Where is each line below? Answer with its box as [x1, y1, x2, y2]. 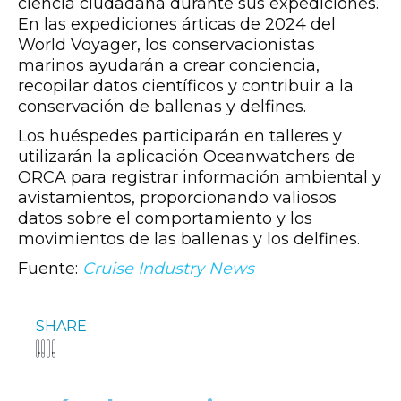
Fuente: [18, 259, 78, 278]
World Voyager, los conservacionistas [18, 35, 315, 55]
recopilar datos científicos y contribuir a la [18, 76, 354, 96]
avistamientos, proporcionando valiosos [18, 188, 337, 208]
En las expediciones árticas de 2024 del [18, 14, 336, 34]
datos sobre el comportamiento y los [18, 209, 312, 228]
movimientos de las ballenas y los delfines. [18, 229, 360, 249]
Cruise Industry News [82, 259, 254, 278]
